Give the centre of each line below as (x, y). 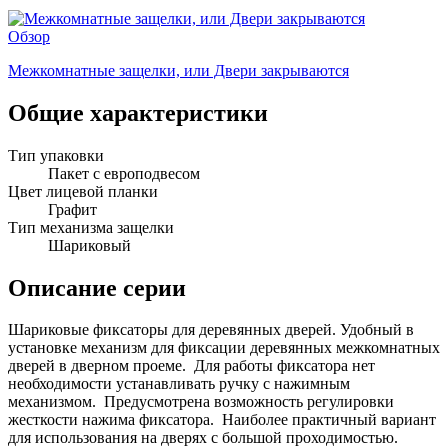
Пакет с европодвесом (124, 173)
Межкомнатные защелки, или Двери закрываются (178, 70)
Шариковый (89, 245)
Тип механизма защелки (91, 227)
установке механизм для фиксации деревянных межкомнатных (224, 348)
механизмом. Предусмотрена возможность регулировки (201, 402)
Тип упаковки (56, 155)
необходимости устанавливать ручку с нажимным (179, 384)
